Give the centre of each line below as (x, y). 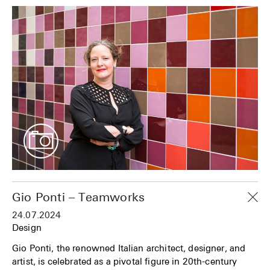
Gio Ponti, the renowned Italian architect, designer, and (129, 248)
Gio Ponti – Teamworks (79, 197)
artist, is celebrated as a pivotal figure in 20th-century (125, 261)
